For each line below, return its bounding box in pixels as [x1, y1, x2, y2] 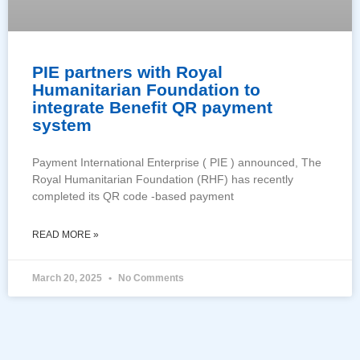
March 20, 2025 [32, 272, 104, 284]
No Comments [116, 272, 184, 284]
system [32, 116, 92, 135]
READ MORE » [32, 229, 99, 241]
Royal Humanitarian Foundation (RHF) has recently [32, 173, 293, 186]
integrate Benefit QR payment [32, 98, 272, 117]
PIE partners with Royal [32, 63, 223, 82]
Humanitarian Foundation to [32, 80, 260, 100]
